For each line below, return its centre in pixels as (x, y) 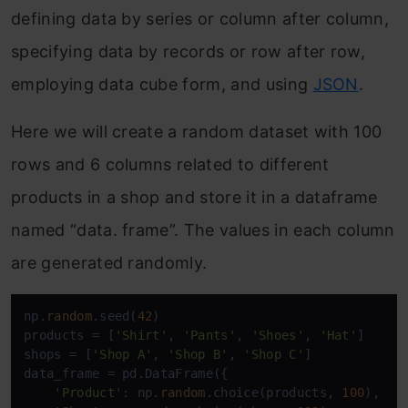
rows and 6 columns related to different (170, 165)
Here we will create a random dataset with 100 (197, 132)
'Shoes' (277, 336)
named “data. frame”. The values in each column (203, 230)
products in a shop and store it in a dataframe (194, 198)
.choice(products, (274, 393)
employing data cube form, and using (162, 85)
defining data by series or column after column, (200, 19)
